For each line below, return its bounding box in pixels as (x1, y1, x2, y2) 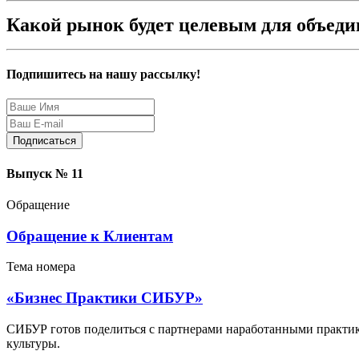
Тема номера (6, 260, 75, 274)
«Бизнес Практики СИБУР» (6, 289, 203, 307)
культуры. (6, 336, 60, 350)
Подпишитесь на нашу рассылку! (6, 67, 200, 82)
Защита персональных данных (102, 133, 268, 147)
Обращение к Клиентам (6, 227, 173, 244)
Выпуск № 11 (6, 166, 83, 180)
